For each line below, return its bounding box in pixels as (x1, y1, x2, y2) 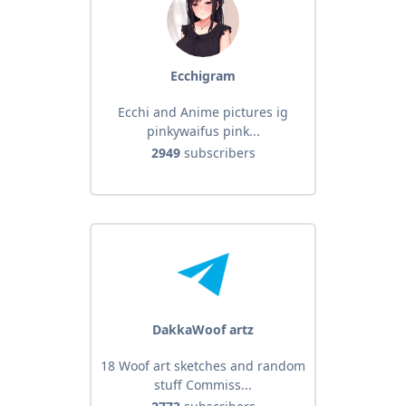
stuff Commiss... (154, 376, 252, 394)
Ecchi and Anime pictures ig (118, 103, 288, 121)
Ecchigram (170, 67, 236, 85)
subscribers (179, 144, 256, 162)
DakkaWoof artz (152, 321, 254, 339)
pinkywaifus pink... (146, 122, 260, 140)
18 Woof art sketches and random (101, 357, 305, 375)
